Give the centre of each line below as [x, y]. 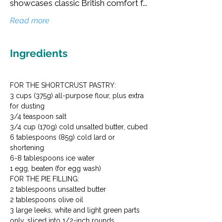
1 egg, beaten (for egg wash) [55, 169]
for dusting [27, 106]
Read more [30, 21]
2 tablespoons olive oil [47, 200]
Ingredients [39, 54]
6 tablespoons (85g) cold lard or [62, 138]
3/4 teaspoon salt [38, 117]
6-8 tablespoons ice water [52, 158]
